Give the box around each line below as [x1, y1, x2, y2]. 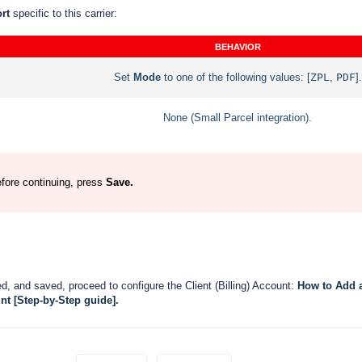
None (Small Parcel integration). [163, 111, 312, 124]
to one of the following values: [160, 70, 304, 83]
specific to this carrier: [13, 6, 117, 19]
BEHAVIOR [214, 41, 261, 52]
